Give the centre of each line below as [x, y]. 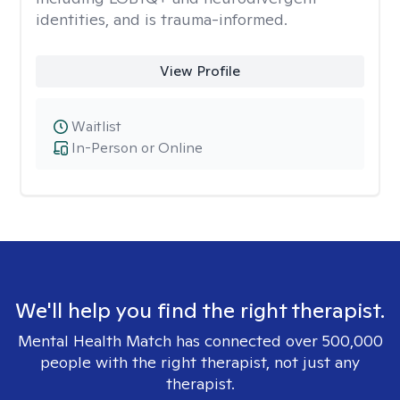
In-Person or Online [137, 148]
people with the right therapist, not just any [200, 362]
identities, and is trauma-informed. [162, 19]
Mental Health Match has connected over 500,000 [200, 341]
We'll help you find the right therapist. [200, 310]
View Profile [200, 71]
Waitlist [96, 126]
